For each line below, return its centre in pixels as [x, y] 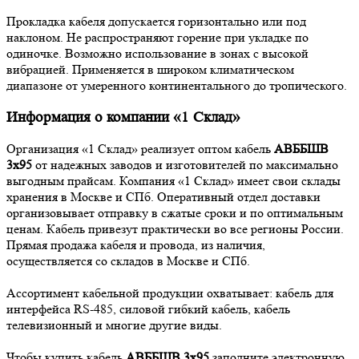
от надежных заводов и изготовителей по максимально [185, 165]
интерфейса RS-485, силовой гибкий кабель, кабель [148, 309]
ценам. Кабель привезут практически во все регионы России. [175, 229]
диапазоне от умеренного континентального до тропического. [177, 85]
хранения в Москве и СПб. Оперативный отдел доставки [163, 197]
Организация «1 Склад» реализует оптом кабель [140, 149]
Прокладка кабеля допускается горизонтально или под [156, 21]
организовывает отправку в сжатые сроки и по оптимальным [175, 213]
